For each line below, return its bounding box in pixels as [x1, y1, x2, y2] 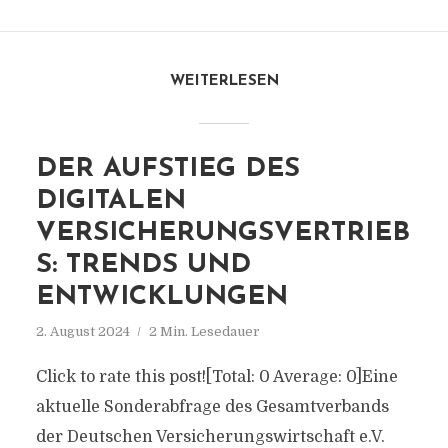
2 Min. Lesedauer [148, 324, 260, 339]
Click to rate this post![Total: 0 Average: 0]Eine [35, 368, 398, 386]
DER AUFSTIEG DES [35, 156, 300, 183]
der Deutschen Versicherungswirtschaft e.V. [35, 428, 385, 446]
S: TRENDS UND [35, 252, 251, 279]
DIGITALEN [35, 188, 186, 215]
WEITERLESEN [169, 74, 279, 89]
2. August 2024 [35, 324, 130, 339]
